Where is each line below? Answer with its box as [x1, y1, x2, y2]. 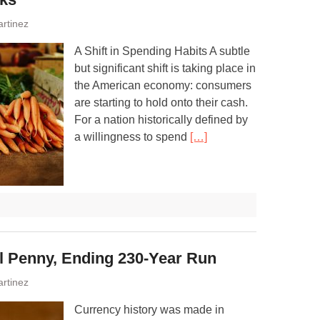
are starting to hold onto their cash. [74, 96, 248, 109]
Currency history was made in [74, 304, 224, 316]
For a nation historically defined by [74, 114, 248, 126]
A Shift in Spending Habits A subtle [74, 45, 250, 57]
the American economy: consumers [74, 79, 251, 91]
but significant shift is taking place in [74, 62, 256, 74]
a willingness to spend [74, 131, 190, 143]
